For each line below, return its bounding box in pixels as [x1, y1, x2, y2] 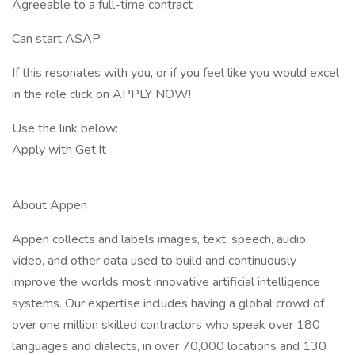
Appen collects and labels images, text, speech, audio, [12, 231, 308, 248]
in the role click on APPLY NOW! [12, 86, 191, 103]
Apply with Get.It [12, 141, 106, 158]
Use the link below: [12, 120, 118, 137]
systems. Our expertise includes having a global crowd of [12, 295, 324, 312]
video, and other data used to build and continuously [12, 252, 296, 269]
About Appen [12, 197, 87, 214]
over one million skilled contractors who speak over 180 [12, 316, 320, 334]
